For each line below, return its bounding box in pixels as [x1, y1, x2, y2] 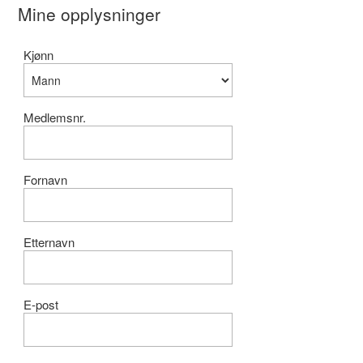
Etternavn [23, 233, 75, 250]
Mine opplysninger [18, 2, 161, 26]
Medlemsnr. [23, 109, 87, 126]
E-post [23, 296, 59, 313]
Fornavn [23, 171, 68, 188]
